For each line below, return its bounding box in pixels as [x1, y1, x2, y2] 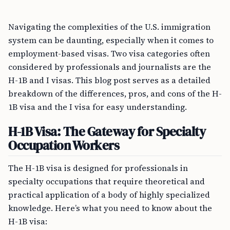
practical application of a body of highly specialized [8, 189, 210, 200]
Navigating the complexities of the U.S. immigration [8, 21, 210, 32]
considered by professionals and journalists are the [8, 61, 211, 72]
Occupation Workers [8, 137, 120, 154]
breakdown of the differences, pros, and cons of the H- [8, 88, 222, 99]
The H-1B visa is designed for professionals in [8, 162, 188, 174]
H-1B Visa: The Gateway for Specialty [8, 123, 206, 140]
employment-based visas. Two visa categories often [8, 48, 210, 59]
